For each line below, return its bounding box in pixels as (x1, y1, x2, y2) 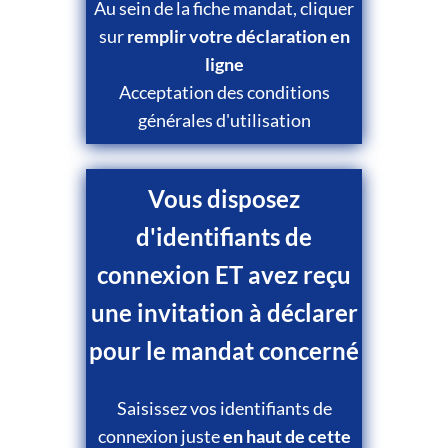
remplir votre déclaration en (126, 24, 350, 47)
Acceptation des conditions (118, 80, 330, 103)
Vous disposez (148, 183, 300, 213)
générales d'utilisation (137, 108, 311, 131)
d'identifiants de (136, 221, 312, 251)
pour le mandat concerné (89, 335, 359, 365)
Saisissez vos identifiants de (116, 396, 332, 419)
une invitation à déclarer (90, 297, 358, 327)
